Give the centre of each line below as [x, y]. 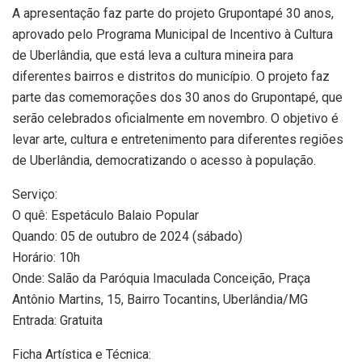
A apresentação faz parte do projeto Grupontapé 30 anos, [173, 14]
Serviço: [35, 195]
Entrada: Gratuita [57, 321]
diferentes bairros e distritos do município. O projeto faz [171, 77]
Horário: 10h [46, 258]
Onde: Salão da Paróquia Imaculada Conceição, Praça [161, 279]
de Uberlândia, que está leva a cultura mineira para [153, 56]
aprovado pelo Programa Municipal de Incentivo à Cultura [173, 35]
